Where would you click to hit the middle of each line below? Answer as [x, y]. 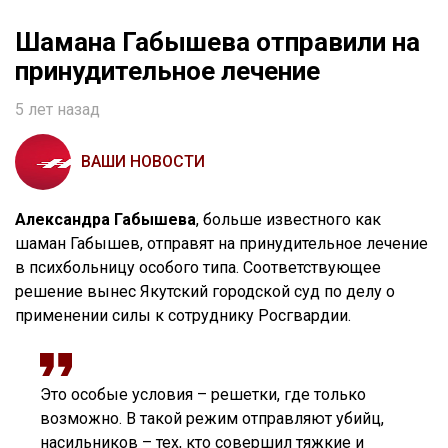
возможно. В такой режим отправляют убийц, [212, 419]
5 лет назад [57, 110]
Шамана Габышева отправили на [217, 42]
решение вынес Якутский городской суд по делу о [205, 292]
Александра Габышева [105, 220]
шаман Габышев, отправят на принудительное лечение [221, 244]
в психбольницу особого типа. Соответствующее [198, 268]
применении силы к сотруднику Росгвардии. [183, 316]
